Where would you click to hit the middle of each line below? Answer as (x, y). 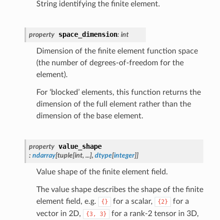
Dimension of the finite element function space (117, 51)
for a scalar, (133, 201)
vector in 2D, (59, 213)
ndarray (44, 155)
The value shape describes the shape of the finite (120, 189)
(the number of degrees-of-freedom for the (110, 63)
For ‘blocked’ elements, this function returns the (118, 92)
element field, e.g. (67, 201)
